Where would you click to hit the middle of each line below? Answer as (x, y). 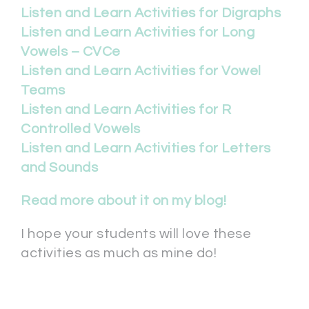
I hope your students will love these (136, 234)
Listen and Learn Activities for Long (138, 33)
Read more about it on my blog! (123, 201)
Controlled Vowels (81, 129)
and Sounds (59, 168)
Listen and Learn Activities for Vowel (141, 71)
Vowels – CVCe (71, 52)
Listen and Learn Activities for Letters (146, 149)
